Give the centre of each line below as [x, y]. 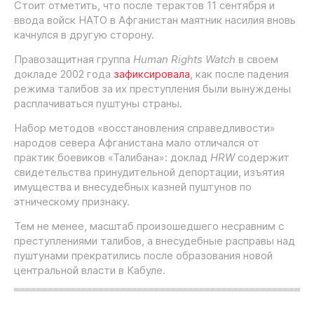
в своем [257, 60]
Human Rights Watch [184, 60]
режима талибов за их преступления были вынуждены [152, 89]
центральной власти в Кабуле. [90, 271]
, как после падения [239, 74]
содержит [264, 158]
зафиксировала [152, 74]
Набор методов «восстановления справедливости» [145, 128]
